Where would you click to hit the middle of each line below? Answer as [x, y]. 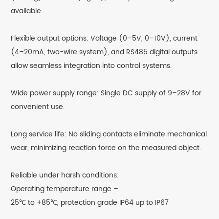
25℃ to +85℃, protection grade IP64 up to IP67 [90, 203]
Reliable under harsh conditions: [65, 175]
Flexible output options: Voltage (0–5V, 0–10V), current [104, 39]
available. [27, 11]
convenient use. [38, 107]
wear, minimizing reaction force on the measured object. [106, 148]
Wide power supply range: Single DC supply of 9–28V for [106, 93]
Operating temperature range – [65, 189]
